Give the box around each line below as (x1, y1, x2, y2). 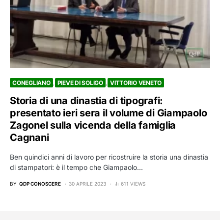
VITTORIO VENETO (110, 79, 162, 87)
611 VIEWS (121, 181, 145, 187)
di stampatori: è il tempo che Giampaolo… (10, 163, 143, 172)
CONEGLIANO (12, 79, 51, 87)
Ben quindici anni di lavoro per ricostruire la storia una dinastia (10, 153, 208, 162)
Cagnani (10, 132, 49, 144)
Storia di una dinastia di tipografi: (10, 95, 163, 107)
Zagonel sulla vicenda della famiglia (10, 119, 176, 132)
